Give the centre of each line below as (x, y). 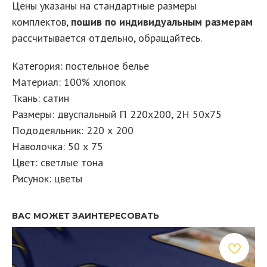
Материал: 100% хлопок (69, 82)
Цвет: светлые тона (58, 162)
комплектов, (41, 21)
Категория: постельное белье (80, 66)
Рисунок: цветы (47, 178)
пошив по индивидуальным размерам (162, 21)
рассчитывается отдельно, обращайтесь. (107, 38)
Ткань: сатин (41, 98)
